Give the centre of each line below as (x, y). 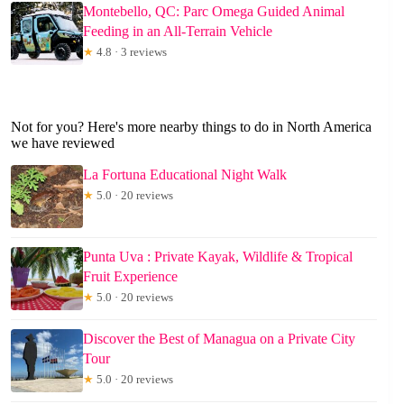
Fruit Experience (130, 276)
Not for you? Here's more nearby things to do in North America (191, 127)
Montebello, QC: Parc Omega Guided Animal (214, 12)
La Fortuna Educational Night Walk (185, 174)
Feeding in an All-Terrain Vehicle (178, 32)
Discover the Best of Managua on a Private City (219, 338)
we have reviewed (63, 143)
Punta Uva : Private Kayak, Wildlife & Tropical (218, 256)
